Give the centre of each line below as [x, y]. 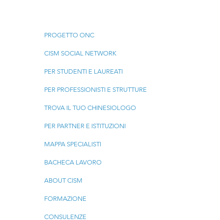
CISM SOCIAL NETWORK [80, 54]
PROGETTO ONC [69, 35]
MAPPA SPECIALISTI [72, 144]
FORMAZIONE [65, 199]
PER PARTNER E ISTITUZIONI [85, 126]
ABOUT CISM [63, 181]
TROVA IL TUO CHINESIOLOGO [90, 108]
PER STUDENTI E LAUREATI [83, 72]
